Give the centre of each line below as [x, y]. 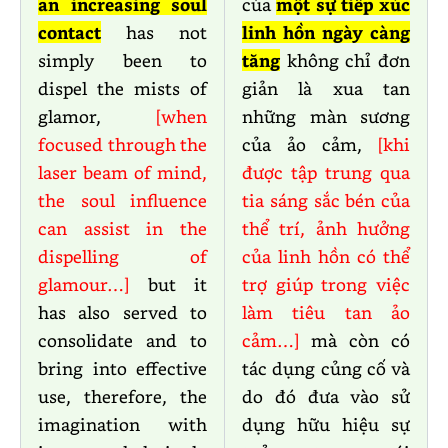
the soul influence [122, 200]
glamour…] [93, 284]
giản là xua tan [326, 88]
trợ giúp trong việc [326, 284]
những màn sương [326, 116]
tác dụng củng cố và [326, 368]
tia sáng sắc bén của [326, 200]
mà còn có [360, 340]
